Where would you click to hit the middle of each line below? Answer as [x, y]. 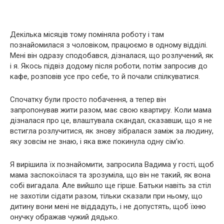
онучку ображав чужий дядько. [64, 217]
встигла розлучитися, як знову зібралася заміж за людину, [112, 131]
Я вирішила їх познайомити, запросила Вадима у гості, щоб [112, 164]
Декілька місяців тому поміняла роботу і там [87, 34]
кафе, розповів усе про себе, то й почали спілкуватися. [105, 76]
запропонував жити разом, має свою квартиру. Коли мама [111, 110]
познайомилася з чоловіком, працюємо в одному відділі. [109, 45]
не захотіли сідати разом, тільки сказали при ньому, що [106, 196]
